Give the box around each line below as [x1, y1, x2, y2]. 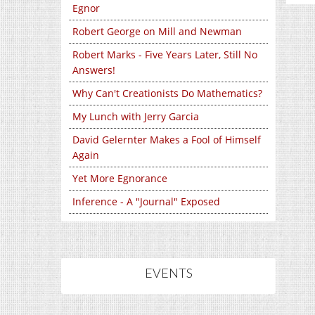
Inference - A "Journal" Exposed [72, 195, 220, 208]
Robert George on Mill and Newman [72, 25, 242, 38]
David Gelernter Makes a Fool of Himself [72, 133, 261, 146]
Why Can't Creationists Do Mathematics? [72, 86, 262, 100]
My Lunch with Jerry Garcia [72, 110, 199, 123]
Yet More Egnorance [72, 172, 167, 185]
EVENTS [144, 265, 193, 281]
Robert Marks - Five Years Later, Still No [72, 48, 257, 61]
